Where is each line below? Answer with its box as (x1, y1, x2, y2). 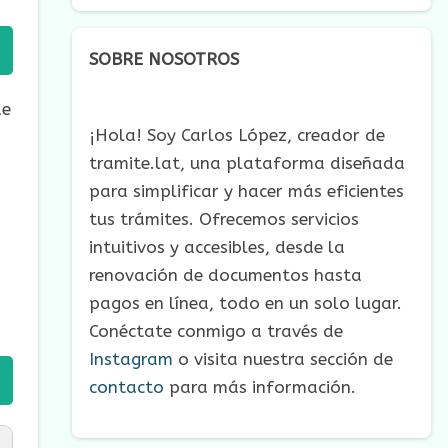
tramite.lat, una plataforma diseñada (89, 152, 405, 173)
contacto (89, 376, 164, 397)
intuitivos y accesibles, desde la (89, 236, 345, 257)
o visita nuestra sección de (173, 348, 393, 369)
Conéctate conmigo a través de (89, 320, 343, 341)
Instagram (89, 348, 173, 369)
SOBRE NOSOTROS (89, 48, 239, 69)
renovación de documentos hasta (89, 264, 362, 285)
